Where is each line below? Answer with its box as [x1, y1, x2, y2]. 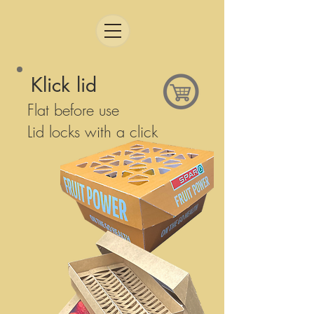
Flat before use [27, 100, 119, 121]
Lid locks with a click [27, 121, 158, 142]
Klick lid [31, 72, 97, 97]
